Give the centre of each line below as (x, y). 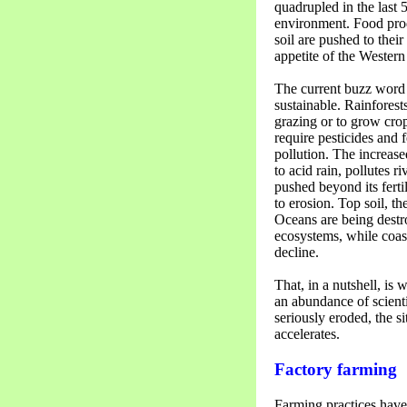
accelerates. (307, 334)
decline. (297, 253)
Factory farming (336, 370)
